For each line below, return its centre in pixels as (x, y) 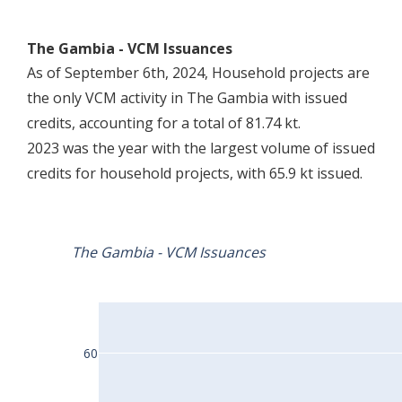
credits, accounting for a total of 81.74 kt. (164, 123)
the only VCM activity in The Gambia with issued (187, 98)
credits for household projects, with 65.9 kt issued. (195, 174)
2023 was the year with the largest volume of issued (201, 149)
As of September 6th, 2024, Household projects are (198, 73)
